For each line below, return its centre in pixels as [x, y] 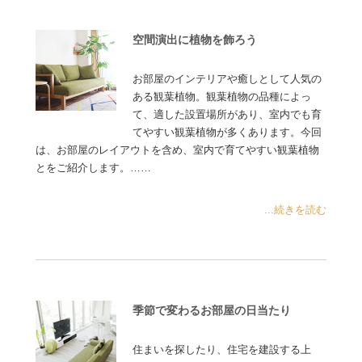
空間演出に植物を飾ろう [195, 39]
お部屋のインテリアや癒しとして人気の [227, 79]
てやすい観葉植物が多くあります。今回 [227, 132]
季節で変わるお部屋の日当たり [212, 310]
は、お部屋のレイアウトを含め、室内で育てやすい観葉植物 [178, 150]
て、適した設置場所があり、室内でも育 [227, 114]
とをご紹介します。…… [94, 168]
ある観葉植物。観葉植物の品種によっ [222, 97]
